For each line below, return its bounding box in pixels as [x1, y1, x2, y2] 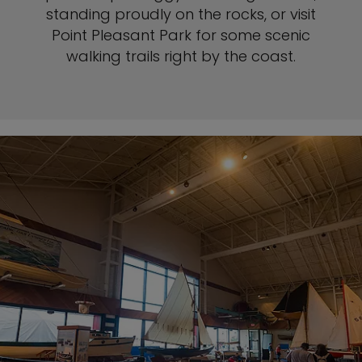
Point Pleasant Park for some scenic [52, 25, 310, 45]
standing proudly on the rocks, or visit [46, 4, 316, 24]
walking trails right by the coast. [66, 46, 296, 66]
